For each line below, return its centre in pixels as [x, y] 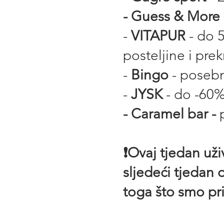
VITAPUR [156, 36]
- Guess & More [171, 16]
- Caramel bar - [171, 114]
